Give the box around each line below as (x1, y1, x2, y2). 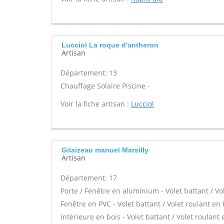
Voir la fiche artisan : (60, 99, 131, 108)
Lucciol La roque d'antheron (61, 41, 158, 49)
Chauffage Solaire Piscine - (60, 81, 150, 90)
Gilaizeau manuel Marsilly (61, 146, 148, 154)
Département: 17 (60, 173, 117, 182)
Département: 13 (60, 68, 117, 77)
